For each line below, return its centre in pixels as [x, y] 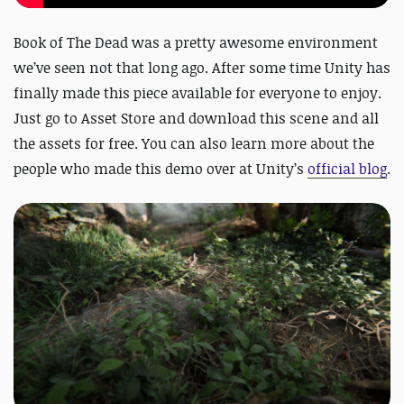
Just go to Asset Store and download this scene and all [196, 118]
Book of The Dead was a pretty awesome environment [196, 42]
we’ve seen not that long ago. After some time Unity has [202, 67]
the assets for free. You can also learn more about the [194, 143]
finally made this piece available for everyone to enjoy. [197, 92]
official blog [347, 168]
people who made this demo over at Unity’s [161, 168]
